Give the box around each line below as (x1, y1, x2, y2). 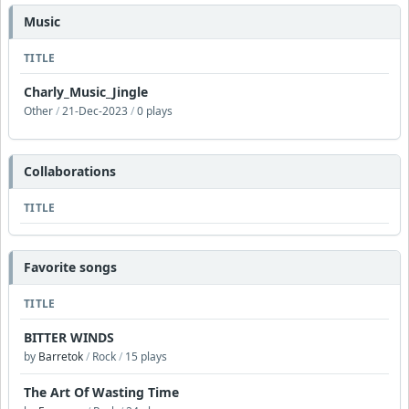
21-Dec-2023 (59, 102, 131, 119)
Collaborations (24, 162, 116, 180)
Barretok (38, 348, 86, 364)
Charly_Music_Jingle (24, 82, 148, 100)
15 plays (122, 348, 167, 364)
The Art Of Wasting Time (24, 383, 179, 401)
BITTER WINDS (24, 328, 114, 346)
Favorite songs (24, 257, 117, 276)
